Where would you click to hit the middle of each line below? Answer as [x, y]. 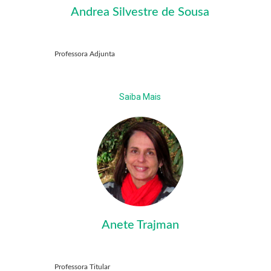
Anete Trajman [140, 225]
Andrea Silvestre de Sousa [140, 12]
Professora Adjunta [85, 54]
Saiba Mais [140, 97]
